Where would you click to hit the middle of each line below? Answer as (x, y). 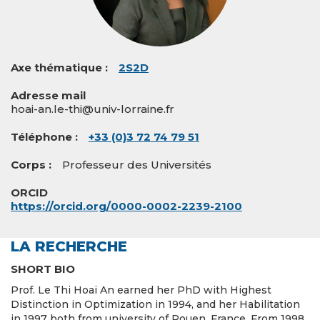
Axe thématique (56, 67)
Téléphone (41, 137)
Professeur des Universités (137, 165)
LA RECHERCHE (69, 246)
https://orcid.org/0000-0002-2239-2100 (126, 206)
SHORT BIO (43, 269)
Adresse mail (48, 95)
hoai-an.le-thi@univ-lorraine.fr (92, 109)
